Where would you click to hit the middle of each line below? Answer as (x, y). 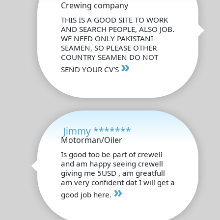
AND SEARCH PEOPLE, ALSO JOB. (118, 29)
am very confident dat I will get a (118, 182)
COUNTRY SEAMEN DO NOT (110, 57)
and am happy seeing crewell (112, 163)
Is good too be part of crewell (112, 154)
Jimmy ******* (97, 131)
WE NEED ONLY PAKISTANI (107, 38)
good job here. (87, 194)
